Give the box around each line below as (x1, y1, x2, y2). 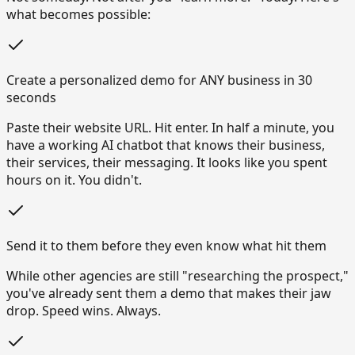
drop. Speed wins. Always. (6, 302, 161, 320)
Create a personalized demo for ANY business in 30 (6, 71, 312, 90)
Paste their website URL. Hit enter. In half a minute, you (6, 119, 334, 137)
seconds (6, 89, 56, 107)
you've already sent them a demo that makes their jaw (6, 284, 331, 303)
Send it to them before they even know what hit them (6, 237, 326, 255)
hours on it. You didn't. (6, 171, 142, 189)
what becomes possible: (6, 6, 151, 24)
